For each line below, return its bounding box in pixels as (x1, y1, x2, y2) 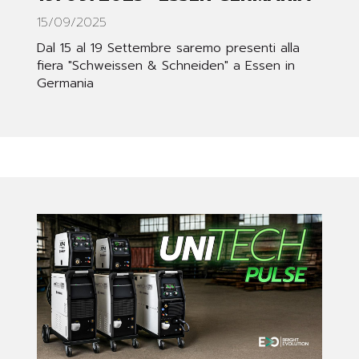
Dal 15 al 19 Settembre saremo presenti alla (37, 38, 300, 58)
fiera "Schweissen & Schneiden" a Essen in (37, 55, 295, 75)
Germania (37, 73, 94, 93)
